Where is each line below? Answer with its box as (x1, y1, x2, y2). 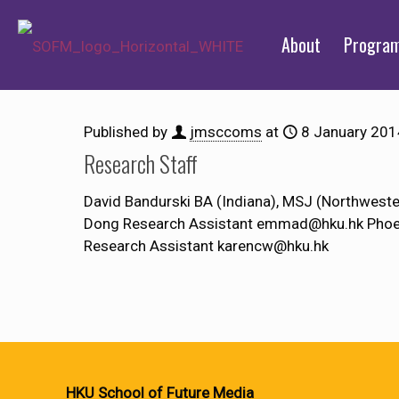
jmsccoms (190, 123, 262, 141)
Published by (84, 123, 171, 141)
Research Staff (84, 147, 198, 180)
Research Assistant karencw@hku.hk (84, 237, 329, 255)
